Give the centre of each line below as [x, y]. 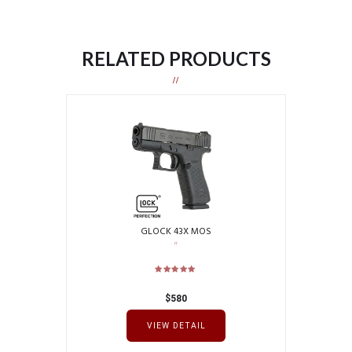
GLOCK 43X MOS [176, 232]
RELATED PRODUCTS [176, 58]
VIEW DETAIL [176, 326]
